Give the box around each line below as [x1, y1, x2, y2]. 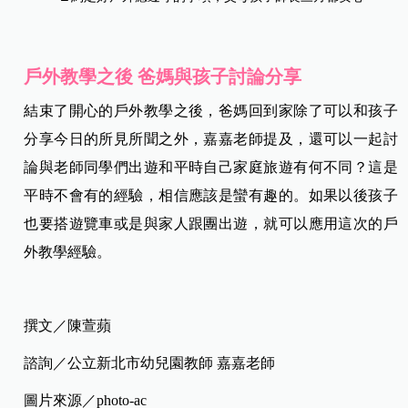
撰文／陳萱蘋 [24, 318, 112, 334]
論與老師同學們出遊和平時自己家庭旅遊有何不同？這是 [24, 159, 398, 176]
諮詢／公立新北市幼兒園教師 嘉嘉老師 [24, 355, 280, 372]
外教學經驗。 [24, 244, 112, 260]
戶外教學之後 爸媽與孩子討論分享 [24, 66, 302, 87]
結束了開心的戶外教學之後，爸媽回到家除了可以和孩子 [24, 103, 398, 119]
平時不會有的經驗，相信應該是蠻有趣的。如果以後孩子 [24, 188, 398, 204]
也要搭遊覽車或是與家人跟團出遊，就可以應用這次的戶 [24, 216, 398, 232]
